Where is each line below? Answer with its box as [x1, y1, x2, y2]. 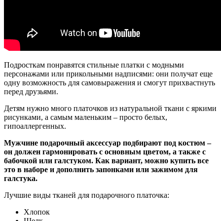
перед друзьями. [4, 87, 58, 96]
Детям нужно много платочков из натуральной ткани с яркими [4, 104, 217, 113]
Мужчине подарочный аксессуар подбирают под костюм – [4, 139, 211, 147]
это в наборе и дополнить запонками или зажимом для [4, 165, 198, 174]
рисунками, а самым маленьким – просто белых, [4, 113, 167, 122]
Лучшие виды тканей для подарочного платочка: [4, 191, 169, 200]
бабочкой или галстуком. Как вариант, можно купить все [4, 156, 209, 165]
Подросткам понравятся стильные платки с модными [4, 61, 184, 70]
